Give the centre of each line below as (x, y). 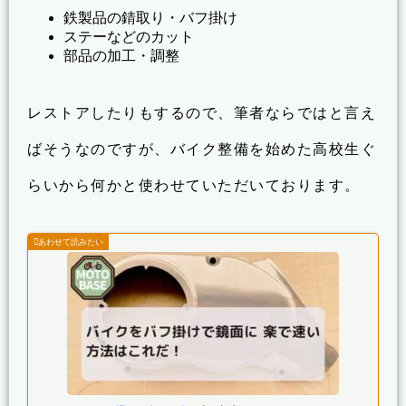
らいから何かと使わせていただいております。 (194, 185)
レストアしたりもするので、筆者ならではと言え (202, 112)
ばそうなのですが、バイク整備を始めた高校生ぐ (202, 149)
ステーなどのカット (129, 36)
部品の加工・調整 (121, 55)
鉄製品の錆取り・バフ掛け (150, 17)
